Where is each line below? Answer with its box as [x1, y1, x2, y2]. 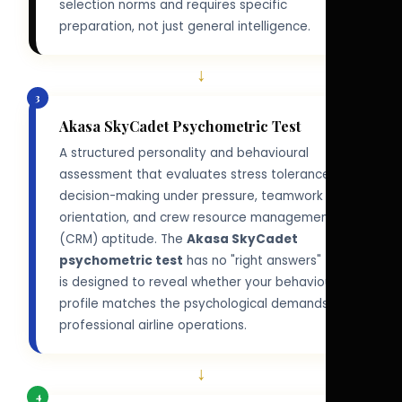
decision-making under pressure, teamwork [58, 187, 323, 205]
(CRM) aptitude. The [58, 230, 187, 248]
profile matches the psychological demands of [58, 294, 345, 312]
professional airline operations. [58, 316, 247, 334]
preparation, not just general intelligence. [58, 17, 310, 35]
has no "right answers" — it [182, 251, 347, 269]
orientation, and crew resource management [58, 208, 334, 226]
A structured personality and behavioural [58, 144, 309, 162]
